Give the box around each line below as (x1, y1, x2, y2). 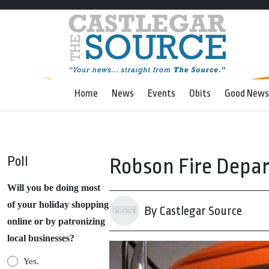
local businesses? (7, 233, 74, 243)
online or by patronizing (7, 216, 105, 226)
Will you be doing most (7, 183, 100, 193)
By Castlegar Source (144, 204, 242, 218)
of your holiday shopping (7, 199, 109, 210)
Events (148, 88, 175, 99)
